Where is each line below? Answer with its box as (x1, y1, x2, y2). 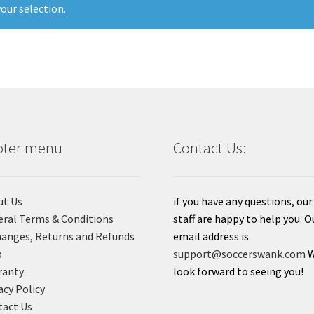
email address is (173, 228, 250, 243)
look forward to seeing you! (173, 264, 304, 278)
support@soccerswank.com (173, 246, 306, 261)
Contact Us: (173, 137, 247, 158)
